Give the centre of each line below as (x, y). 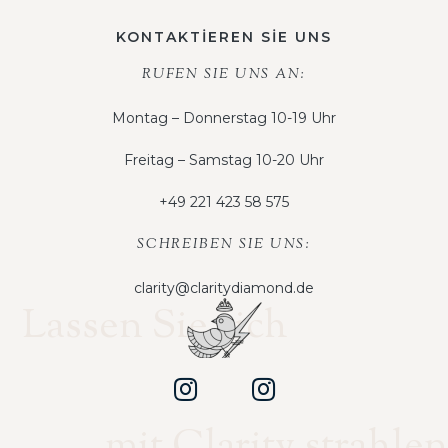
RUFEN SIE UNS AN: (224, 74)
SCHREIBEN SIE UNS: (224, 244)
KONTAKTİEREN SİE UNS (224, 36)
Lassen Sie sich (155, 328)
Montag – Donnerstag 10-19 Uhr (224, 117)
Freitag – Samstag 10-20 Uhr (224, 159)
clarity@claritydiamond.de (224, 287)
